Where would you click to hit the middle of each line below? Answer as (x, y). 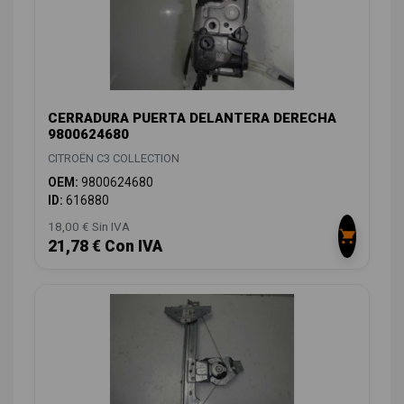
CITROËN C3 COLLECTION (114, 158)
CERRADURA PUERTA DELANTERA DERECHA (192, 118)
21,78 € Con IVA (105, 246)
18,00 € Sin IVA (89, 226)
